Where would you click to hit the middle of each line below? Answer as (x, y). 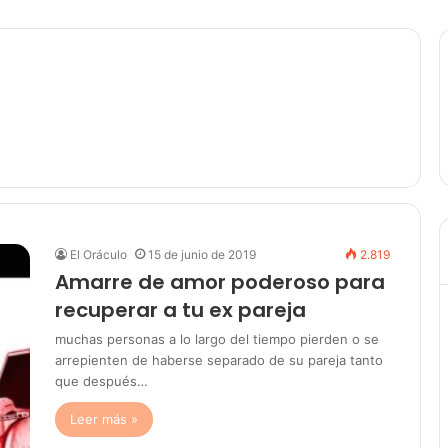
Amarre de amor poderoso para (220, 282)
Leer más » (104, 419)
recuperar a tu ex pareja (180, 310)
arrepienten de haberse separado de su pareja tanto (219, 360)
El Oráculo (98, 254)
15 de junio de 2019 (202, 254)
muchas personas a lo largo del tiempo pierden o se (217, 339)
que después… (101, 381)
